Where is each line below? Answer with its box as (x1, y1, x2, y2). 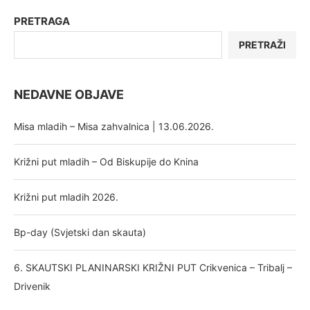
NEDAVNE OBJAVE (14, 86, 124, 102)
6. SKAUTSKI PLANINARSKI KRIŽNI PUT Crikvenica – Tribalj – (14, 261, 292, 273)
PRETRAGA (14, 14, 70, 28)
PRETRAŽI (239, 38, 286, 51)
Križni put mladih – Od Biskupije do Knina (14, 155, 199, 167)
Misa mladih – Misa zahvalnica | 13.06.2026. (14, 120, 214, 132)
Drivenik (14, 280, 51, 292)
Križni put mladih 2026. (14, 190, 118, 203)
